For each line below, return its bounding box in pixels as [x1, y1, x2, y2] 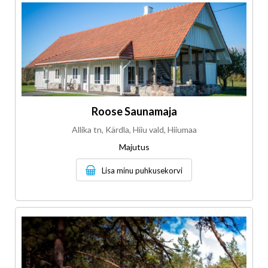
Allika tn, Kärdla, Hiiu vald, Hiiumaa [71, 124, 197, 135]
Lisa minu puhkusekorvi [102, 165, 182, 175]
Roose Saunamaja [91, 104, 177, 118]
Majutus [118, 141, 150, 152]
